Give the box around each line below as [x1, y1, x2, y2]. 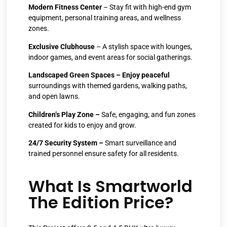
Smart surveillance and [103, 138, 176, 147]
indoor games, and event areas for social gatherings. [28, 53, 193, 61]
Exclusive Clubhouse [28, 42, 95, 51]
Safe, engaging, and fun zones [100, 110, 196, 119]
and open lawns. [28, 92, 80, 101]
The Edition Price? [28, 191, 173, 214]
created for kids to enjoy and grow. [28, 121, 136, 129]
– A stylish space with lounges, [95, 42, 192, 51]
